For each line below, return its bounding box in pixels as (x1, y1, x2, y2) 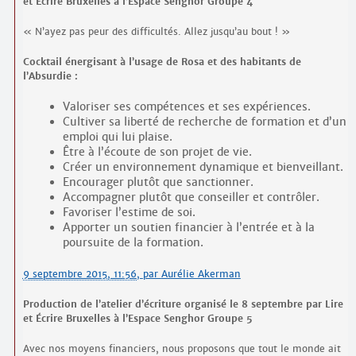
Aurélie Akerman (161, 268, 241, 281)
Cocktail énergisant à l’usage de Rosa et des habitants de (22, 56, 301, 68)
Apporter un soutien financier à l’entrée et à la (62, 220, 315, 235)
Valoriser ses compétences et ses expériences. (62, 99, 311, 114)
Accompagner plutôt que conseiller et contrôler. (62, 190, 319, 205)
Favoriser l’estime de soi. (62, 205, 195, 220)
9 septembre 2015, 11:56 (22, 268, 137, 281)
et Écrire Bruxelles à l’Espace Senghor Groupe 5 (22, 312, 253, 325)
